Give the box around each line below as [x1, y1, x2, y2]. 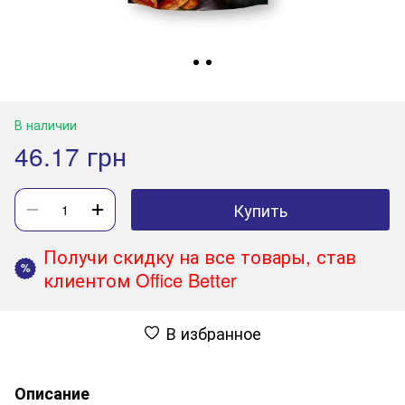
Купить [233, 197, 287, 221]
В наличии [14, 115, 77, 134]
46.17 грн [14, 137, 127, 174]
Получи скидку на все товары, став [43, 242, 356, 269]
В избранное [165, 320, 261, 344]
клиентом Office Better [43, 266, 237, 293]
